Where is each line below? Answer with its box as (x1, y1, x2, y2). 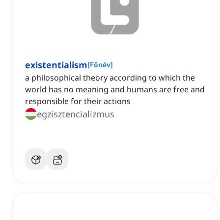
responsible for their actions (25, 96, 131, 107)
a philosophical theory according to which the (25, 72, 195, 83)
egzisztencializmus (37, 108, 114, 120)
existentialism (25, 59, 87, 71)
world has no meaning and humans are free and (25, 84, 205, 95)
